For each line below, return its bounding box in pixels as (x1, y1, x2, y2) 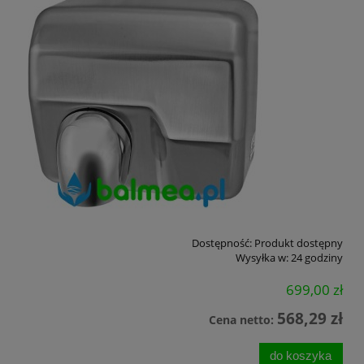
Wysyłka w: (236, 250, 288, 266)
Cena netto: (209, 311, 277, 327)
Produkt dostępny (254, 236, 343, 251)
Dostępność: (192, 236, 252, 251)
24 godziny (291, 250, 343, 266)
